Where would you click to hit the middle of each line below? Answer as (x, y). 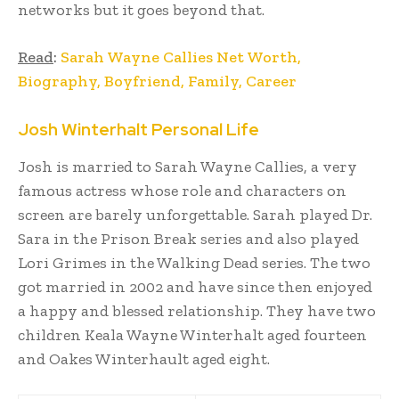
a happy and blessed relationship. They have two (197, 310)
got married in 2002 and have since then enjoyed (195, 286)
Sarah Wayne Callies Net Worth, (181, 57)
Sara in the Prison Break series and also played (188, 238)
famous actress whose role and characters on (182, 190)
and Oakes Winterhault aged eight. (146, 358)
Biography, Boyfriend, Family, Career (157, 81)
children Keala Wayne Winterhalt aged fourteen (192, 334)
